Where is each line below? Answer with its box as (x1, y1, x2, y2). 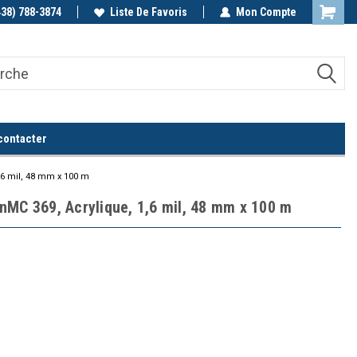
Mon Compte (236, 6, 296, 18)
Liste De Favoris (110, 6, 187, 18)
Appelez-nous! (31, 6, 102, 18)
